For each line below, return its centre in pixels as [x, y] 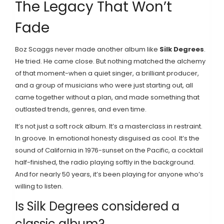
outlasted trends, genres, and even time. [81, 109]
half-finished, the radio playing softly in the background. [105, 162]
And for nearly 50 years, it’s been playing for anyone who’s [109, 174]
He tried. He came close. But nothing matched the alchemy [110, 61]
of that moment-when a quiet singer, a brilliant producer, [107, 73]
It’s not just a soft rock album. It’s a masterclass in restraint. [109, 126]
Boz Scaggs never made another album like [87, 49]
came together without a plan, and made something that [107, 97]
